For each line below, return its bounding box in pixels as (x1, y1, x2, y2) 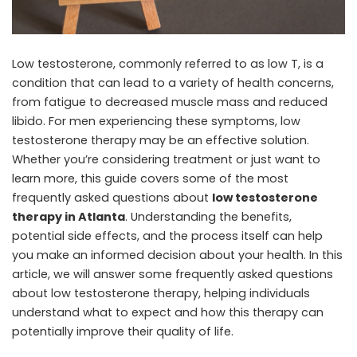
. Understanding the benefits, (125, 209, 292, 226)
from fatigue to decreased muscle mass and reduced (12, 94, 328, 111)
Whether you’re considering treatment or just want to (12, 151, 320, 168)
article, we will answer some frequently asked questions (12, 266, 333, 283)
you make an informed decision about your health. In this (12, 247, 343, 264)
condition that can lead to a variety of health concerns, (12, 75, 334, 92)
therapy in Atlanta (12, 209, 125, 226)
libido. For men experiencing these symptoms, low (12, 113, 300, 130)
